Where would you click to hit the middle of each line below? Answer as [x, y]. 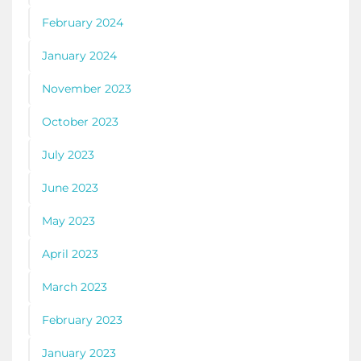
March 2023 [75, 286]
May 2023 [68, 220]
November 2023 [87, 88]
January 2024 [79, 55]
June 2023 [70, 187]
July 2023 [68, 154]
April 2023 [70, 253]
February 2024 [83, 22]
